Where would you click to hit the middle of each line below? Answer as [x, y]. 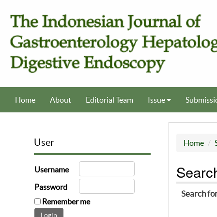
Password [51, 187]
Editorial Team [109, 100]
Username [52, 170]
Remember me [66, 202]
